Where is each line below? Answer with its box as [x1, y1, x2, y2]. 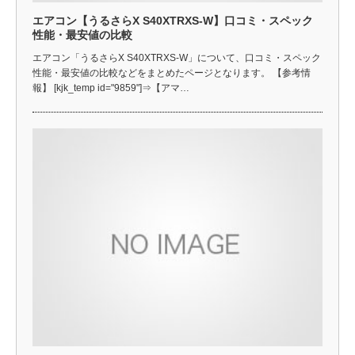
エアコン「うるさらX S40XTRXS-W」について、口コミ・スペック [32, 52, 321, 63]
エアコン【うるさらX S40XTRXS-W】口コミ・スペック [32, 14, 313, 27]
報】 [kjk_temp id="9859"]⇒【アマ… [32, 82, 189, 94]
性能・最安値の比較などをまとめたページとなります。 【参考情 [32, 67, 311, 78]
